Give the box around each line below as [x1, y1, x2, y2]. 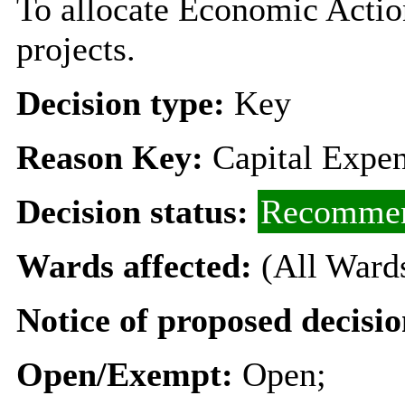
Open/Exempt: [15, 354, 242, 393]
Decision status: [15, 192, 258, 231]
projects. [15, 29, 136, 68]
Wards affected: [15, 246, 261, 285]
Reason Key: [15, 137, 203, 176]
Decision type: [15, 83, 234, 122]
